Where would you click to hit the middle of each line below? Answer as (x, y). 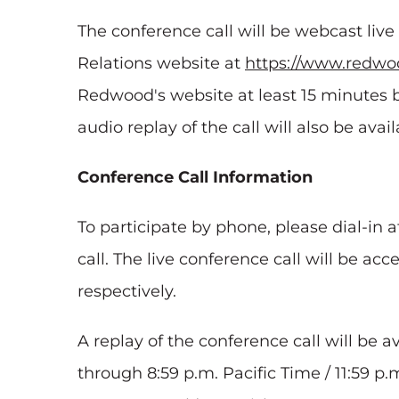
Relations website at (161, 64)
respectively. (127, 292)
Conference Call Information (195, 178)
